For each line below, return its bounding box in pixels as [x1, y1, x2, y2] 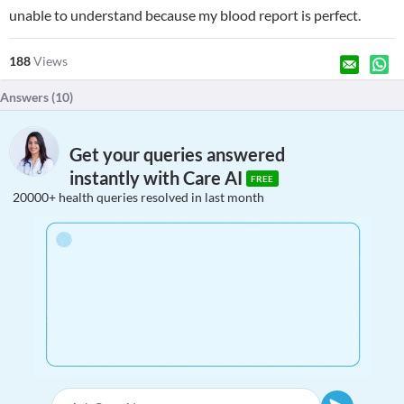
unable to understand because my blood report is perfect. [9, 6, 361, 23]
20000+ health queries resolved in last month [13, 189, 264, 205]
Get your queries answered [69, 143, 285, 166]
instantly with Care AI [69, 167, 246, 189]
